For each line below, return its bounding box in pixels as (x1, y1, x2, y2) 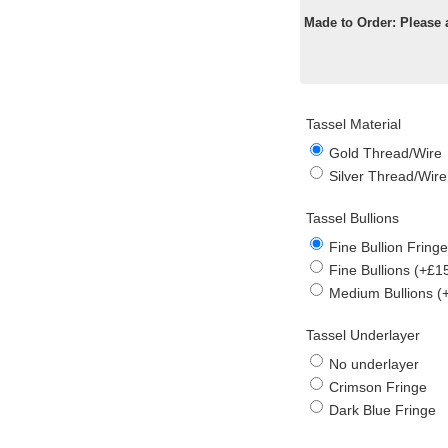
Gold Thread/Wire (328, 144, 442, 161)
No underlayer (328, 355, 419, 372)
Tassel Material (305, 115, 401, 132)
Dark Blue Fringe (328, 401, 436, 418)
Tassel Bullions (305, 209, 399, 226)
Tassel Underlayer (305, 326, 420, 343)
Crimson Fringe (328, 378, 427, 395)
